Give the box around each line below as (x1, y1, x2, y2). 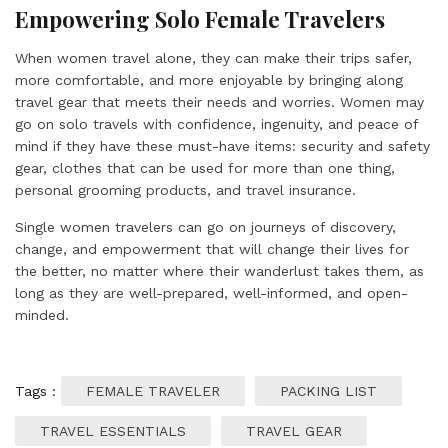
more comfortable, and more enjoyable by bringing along (15, 72, 403, 88)
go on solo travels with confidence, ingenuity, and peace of (15, 116, 418, 132)
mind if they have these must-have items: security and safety (15, 138, 430, 154)
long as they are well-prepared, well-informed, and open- (15, 285, 408, 301)
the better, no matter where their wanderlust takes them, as (15, 263, 424, 279)
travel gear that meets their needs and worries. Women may (15, 94, 424, 110)
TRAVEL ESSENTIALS (40, 423, 186, 439)
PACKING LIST (280, 383, 377, 399)
